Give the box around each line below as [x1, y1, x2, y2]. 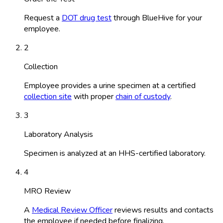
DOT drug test [62, 12, 111, 23]
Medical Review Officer [32, 204, 112, 216]
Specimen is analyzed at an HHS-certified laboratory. [24, 147, 206, 159]
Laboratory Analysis [24, 128, 93, 140]
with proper [72, 91, 115, 102]
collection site [24, 91, 72, 102]
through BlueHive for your [111, 12, 202, 23]
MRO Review [24, 185, 71, 197]
